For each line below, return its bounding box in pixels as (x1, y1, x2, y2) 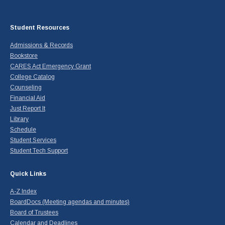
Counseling (10, 84, 42, 91)
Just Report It (10, 105, 45, 113)
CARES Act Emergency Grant (10, 63, 91, 70)
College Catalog (10, 73, 55, 81)
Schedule (10, 126, 36, 134)
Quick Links (10, 170, 46, 178)
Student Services (10, 137, 56, 144)
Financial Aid (10, 94, 45, 102)
